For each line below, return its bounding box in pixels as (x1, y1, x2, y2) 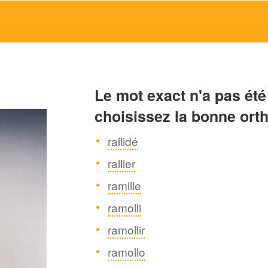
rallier (108, 155, 136, 171)
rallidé (108, 133, 139, 149)
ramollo (108, 243, 146, 260)
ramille (108, 177, 142, 193)
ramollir (108, 221, 145, 237)
